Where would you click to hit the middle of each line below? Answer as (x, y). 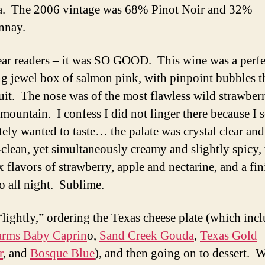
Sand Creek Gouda (147, 236)
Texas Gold (229, 236)
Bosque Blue (62, 253)
